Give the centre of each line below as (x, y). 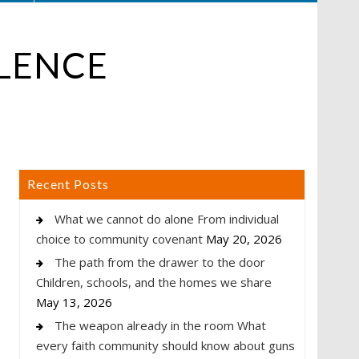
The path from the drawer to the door (160, 262)
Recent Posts (68, 184)
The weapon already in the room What (160, 325)
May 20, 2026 (244, 238)
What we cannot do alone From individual (167, 218)
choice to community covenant (119, 238)
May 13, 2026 (74, 302)
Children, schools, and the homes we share (154, 282)
